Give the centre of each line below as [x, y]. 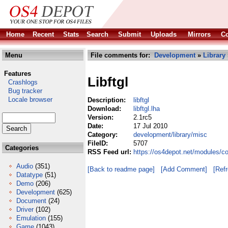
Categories [21, 148]
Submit [130, 34]
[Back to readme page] [121, 169]
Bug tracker [22, 91]
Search [97, 34]
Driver [25, 209]
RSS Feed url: [110, 152]
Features [18, 74]
